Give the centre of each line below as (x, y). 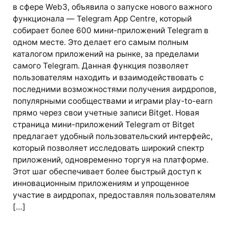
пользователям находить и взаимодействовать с (108, 77)
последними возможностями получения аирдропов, (114, 89)
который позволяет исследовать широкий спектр (108, 148)
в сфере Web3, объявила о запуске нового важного (112, 7)
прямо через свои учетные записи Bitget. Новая (106, 112)
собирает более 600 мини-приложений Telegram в (110, 30)
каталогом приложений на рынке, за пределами (106, 54)
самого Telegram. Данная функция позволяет (100, 65)
